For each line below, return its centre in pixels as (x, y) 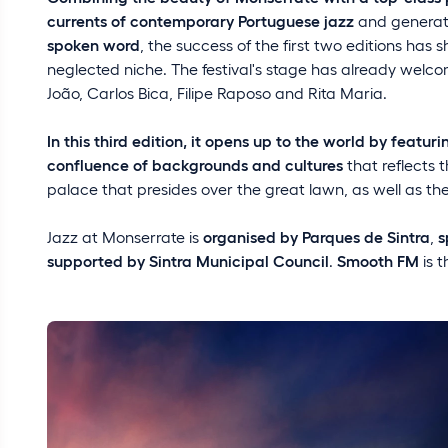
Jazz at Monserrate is (125, 236)
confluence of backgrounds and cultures (195, 164)
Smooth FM (378, 260)
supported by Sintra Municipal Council (188, 260)
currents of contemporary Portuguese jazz (200, 20)
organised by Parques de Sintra (316, 236)
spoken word (93, 44)
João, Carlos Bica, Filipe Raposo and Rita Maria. (217, 92)
